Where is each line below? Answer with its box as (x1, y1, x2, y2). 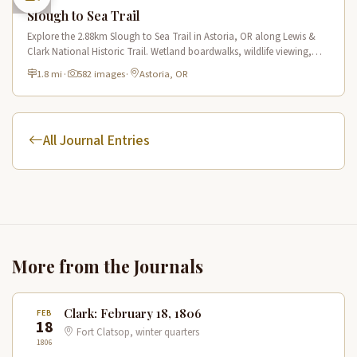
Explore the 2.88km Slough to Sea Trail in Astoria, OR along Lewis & (27, 29, 316, 44)
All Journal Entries (43, 130, 150, 151)
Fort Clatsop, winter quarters (74, 324, 199, 339)
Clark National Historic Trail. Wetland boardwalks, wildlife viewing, (27, 44, 312, 59)
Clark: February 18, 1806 (64, 304, 202, 321)
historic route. (27, 59, 88, 74)
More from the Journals (12, 254, 203, 277)
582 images (76, 66, 125, 81)
